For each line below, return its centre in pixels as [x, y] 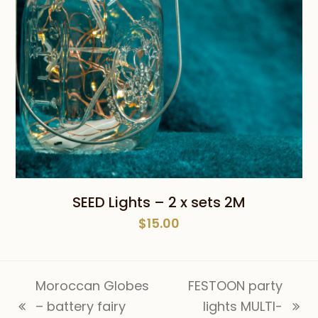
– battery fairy [81, 307]
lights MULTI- [242, 307]
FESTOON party [235, 286]
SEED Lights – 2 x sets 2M [159, 203]
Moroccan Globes [93, 286]
